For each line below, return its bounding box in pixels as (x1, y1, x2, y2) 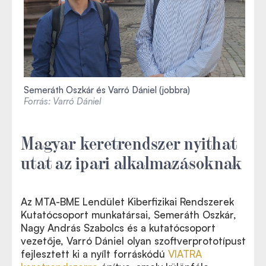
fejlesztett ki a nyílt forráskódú (21, 247, 168, 260)
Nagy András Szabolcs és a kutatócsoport (21, 221, 216, 234)
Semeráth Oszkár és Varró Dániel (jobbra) (24, 84, 190, 96)
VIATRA (168, 247, 202, 260)
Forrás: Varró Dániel (24, 95, 101, 107)
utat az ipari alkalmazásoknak (21, 150, 242, 172)
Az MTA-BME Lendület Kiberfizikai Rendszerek (21, 195, 234, 208)
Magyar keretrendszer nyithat (21, 131, 237, 153)
